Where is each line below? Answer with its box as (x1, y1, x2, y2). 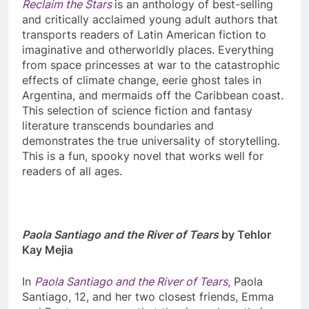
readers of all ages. (22, 164, 126, 179)
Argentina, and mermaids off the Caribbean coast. (22, 88, 283, 103)
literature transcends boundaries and (22, 119, 214, 133)
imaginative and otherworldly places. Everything (22, 43, 274, 57)
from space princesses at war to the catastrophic (22, 58, 280, 72)
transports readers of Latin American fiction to (22, 28, 266, 42)
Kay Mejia (22, 243, 73, 257)
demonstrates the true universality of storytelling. (22, 134, 280, 148)
